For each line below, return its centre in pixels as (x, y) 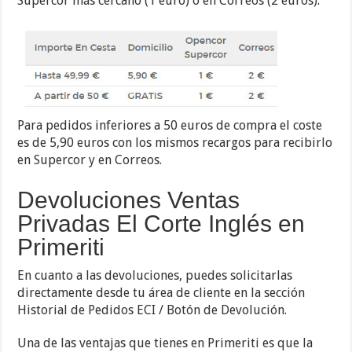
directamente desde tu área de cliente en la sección (161, 293)
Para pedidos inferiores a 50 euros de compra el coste (170, 126)
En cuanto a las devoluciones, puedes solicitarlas (155, 276)
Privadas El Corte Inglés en (161, 224)
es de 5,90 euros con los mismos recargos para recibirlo (175, 143)
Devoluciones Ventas (129, 200)
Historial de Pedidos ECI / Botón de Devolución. (152, 310)
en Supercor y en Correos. (90, 160)
